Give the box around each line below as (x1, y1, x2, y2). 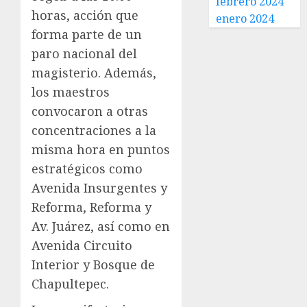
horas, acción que (32, 7, 138, 24)
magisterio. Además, (32, 64, 156, 82)
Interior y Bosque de (32, 256, 155, 273)
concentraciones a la (32, 122, 156, 139)
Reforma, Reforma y (32, 199, 151, 216)
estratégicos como (32, 160, 143, 177)
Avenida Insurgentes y (32, 180, 167, 197)
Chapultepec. (32, 275, 109, 293)
